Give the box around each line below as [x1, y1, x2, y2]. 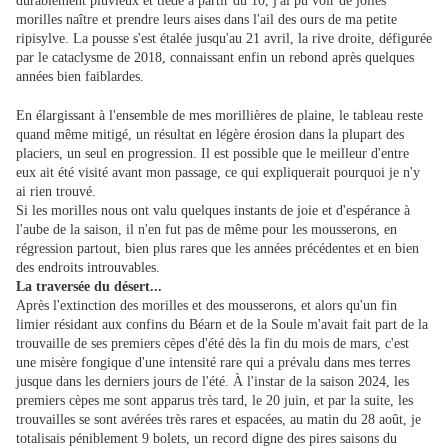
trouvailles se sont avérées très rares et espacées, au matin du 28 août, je [16, 412, 421, 428]
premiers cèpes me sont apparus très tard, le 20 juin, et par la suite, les [16, 393, 413, 409]
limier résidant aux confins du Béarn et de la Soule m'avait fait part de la [16, 317, 428, 333]
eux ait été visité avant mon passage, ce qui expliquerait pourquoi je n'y [16, 165, 420, 181]
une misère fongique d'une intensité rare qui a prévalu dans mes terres [16, 355, 410, 371]
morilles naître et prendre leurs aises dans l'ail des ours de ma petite [16, 12, 397, 28]
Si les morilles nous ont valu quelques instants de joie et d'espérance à [16, 203, 410, 219]
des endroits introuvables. [16, 260, 160, 276]
